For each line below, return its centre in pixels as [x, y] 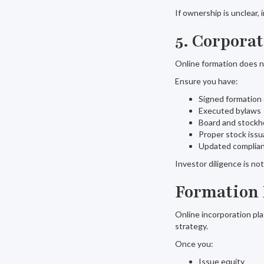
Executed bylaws [230, 110]
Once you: [194, 244]
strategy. [192, 226]
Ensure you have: [207, 81]
